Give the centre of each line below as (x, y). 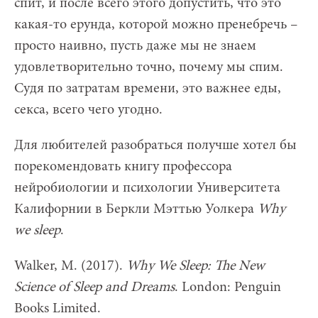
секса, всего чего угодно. (88, 110)
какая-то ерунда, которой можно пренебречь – (156, 24)
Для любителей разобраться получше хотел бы (155, 145)
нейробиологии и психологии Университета (147, 188)
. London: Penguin (228, 287)
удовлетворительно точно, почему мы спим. (149, 67)
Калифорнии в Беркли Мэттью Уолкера (136, 209)
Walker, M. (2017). (70, 266)
